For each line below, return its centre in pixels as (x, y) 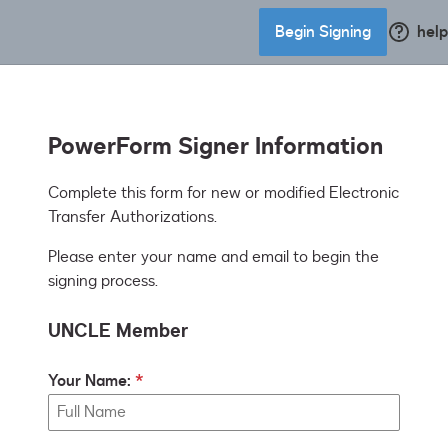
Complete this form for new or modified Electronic (223, 193)
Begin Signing (323, 32)
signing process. (103, 281)
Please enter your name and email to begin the (213, 257)
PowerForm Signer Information (215, 147)
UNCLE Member (118, 331)
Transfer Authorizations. (132, 217)
